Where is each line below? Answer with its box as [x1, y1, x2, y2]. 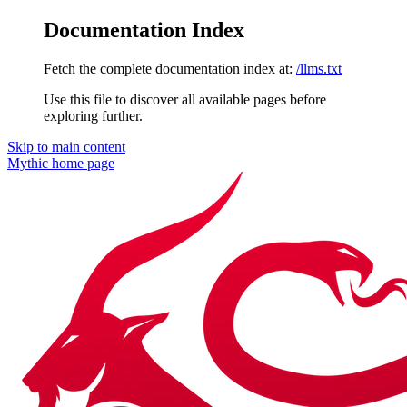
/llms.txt [296, 60, 342, 76]
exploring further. [44, 107, 143, 124]
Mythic [7, 154, 48, 171]
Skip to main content [7, 138, 125, 154]
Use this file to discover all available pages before [44, 91, 326, 107]
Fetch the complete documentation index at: [44, 60, 293, 76]
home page [48, 154, 114, 171]
